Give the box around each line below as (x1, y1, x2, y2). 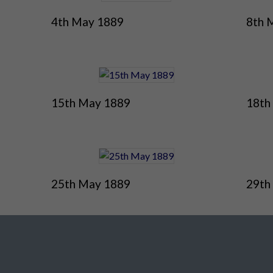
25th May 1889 (51, 177, 130, 191)
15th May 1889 (51, 96, 130, 110)
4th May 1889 (51, 15, 124, 29)
